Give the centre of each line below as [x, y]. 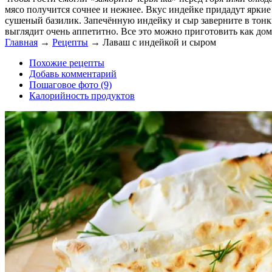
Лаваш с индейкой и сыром [159, 42]
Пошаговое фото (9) [70, 85]
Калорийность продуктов [82, 96]
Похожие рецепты [67, 63]
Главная [21, 42]
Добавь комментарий [73, 74]
